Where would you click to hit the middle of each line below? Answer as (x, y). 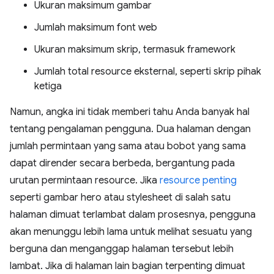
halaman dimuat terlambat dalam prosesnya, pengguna (133, 215)
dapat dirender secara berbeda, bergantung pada (122, 163)
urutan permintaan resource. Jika (85, 180)
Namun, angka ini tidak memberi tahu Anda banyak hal (130, 112)
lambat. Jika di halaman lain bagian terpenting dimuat (128, 266)
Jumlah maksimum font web (96, 28)
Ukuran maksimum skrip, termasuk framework (135, 50)
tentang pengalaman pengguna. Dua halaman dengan (130, 129)
